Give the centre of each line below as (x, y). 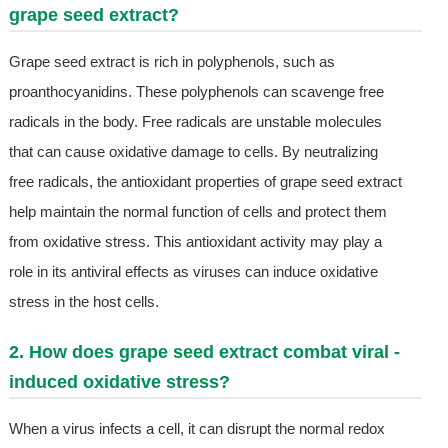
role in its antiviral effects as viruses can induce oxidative (193, 271)
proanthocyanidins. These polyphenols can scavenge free (196, 91)
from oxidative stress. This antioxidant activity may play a (195, 241)
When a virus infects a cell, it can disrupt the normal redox (196, 428)
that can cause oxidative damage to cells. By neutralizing (193, 151)
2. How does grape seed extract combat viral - (204, 351)
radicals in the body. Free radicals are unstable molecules (195, 121)
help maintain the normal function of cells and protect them (197, 211)
